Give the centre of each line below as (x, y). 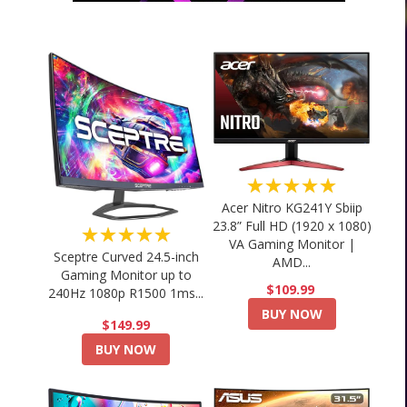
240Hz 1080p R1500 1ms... (126, 293)
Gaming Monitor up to (126, 274)
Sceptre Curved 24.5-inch (126, 256)
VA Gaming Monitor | (292, 244)
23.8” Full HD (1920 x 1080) (292, 226)
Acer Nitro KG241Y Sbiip (292, 208)
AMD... (292, 263)
